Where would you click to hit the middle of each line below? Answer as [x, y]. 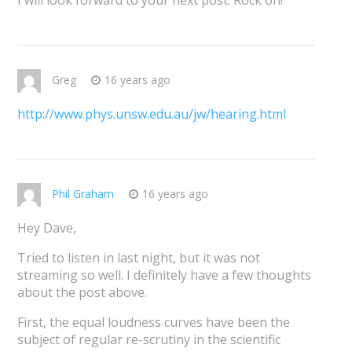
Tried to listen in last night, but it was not [138, 258]
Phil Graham [82, 194]
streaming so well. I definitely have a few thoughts [164, 275]
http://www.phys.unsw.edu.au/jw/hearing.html [151, 114]
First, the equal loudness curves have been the [153, 323]
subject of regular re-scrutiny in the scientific [148, 340]
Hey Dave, [46, 228]
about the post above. [82, 293]
